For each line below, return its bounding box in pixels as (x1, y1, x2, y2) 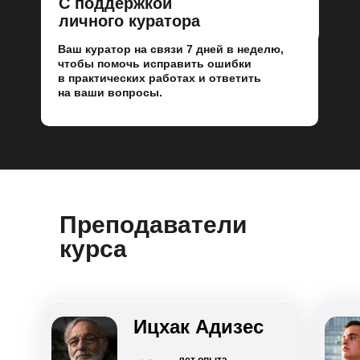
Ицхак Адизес (133, 316, 264, 337)
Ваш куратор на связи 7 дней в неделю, (58, 43, 284, 55)
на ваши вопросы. (58, 86, 162, 99)
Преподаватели (59, 211, 247, 238)
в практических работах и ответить (58, 72, 261, 84)
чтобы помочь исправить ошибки (58, 57, 252, 70)
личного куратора (59, 12, 200, 30)
